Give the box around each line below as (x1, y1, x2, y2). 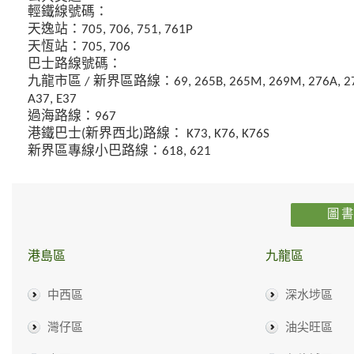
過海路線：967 (28, 109, 116, 123)
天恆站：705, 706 (28, 40, 130, 54)
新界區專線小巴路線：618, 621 (28, 144, 211, 158)
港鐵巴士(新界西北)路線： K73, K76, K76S (28, 126, 269, 141)
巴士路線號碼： (28, 57, 122, 71)
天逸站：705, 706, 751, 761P (28, 22, 193, 36)
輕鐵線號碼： (28, 5, 108, 19)
